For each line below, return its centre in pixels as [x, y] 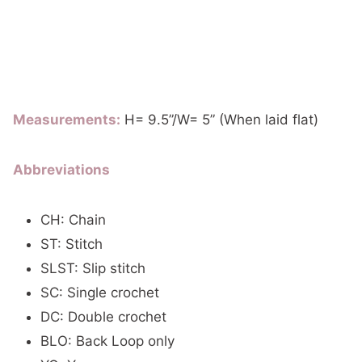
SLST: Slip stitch [93, 268]
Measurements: [67, 119]
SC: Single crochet [100, 292]
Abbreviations [61, 169]
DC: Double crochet [103, 316]
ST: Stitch [72, 244]
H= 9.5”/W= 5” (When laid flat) [219, 119]
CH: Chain [73, 219]
